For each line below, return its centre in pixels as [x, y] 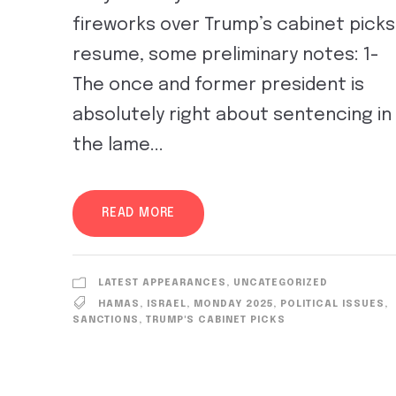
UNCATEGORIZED [281, 282]
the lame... [118, 145]
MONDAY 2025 [233, 304]
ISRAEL [167, 304]
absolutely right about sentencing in [232, 115]
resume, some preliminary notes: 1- [226, 55]
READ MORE [139, 213]
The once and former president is [218, 85]
